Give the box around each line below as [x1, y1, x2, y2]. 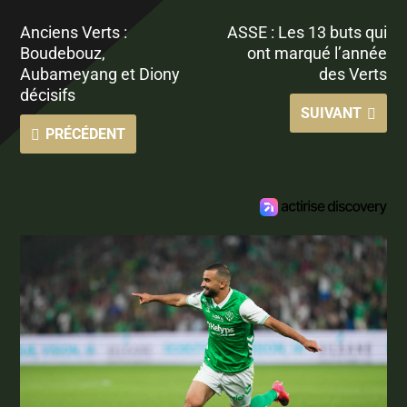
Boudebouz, [20, 44, 106, 64]
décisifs [20, 85, 76, 105]
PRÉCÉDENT [45, 125, 126, 144]
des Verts [318, 65, 387, 84]
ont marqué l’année [246, 44, 387, 64]
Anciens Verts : [20, 23, 128, 43]
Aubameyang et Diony [20, 65, 181, 84]
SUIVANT [300, 104, 362, 123]
